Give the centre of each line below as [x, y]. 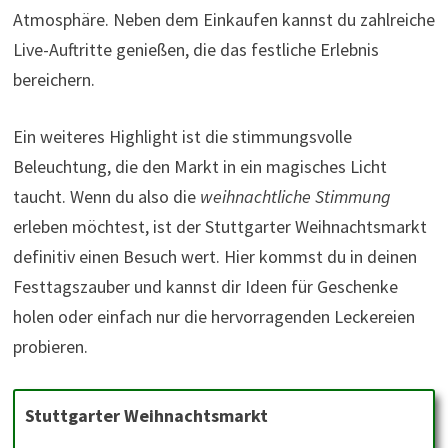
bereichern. [53, 80]
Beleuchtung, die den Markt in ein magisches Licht [199, 167]
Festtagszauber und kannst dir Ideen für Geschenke [205, 287]
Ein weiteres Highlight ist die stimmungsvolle [182, 137]
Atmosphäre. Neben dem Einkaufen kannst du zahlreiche [223, 20]
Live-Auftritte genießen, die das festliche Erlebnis [195, 50]
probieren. [50, 347]
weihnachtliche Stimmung [295, 197]
